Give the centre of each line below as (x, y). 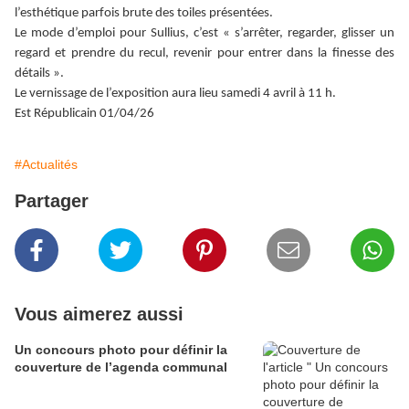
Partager (52, 201)
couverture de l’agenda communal (121, 367)
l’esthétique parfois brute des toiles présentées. (144, 14)
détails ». (39, 74)
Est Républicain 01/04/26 (84, 114)
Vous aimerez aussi (99, 315)
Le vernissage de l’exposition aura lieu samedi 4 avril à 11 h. (175, 94)
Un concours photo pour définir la (121, 350)
